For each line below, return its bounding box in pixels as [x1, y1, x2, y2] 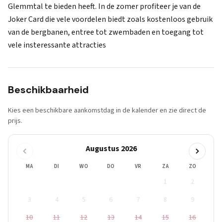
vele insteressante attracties [8, 40, 106, 51]
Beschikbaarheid [8, 83, 89, 96]
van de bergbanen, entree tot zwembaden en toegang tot [8, 27, 204, 38]
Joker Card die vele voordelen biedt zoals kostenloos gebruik [8, 14, 213, 25]
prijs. [8, 116, 22, 126]
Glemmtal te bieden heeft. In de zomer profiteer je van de [8, 1, 201, 12]
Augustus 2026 [85, 143, 137, 154]
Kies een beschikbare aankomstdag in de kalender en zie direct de [8, 106, 206, 115]
